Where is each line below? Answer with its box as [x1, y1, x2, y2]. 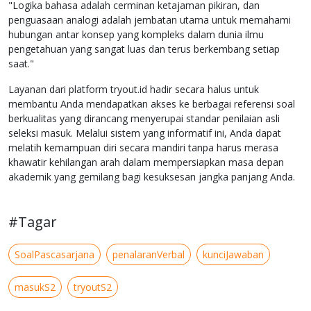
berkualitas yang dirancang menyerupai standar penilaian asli [8, 112, 280, 126]
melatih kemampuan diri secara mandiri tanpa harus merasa [8, 141, 278, 155]
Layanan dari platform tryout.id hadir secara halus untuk [8, 83, 259, 96]
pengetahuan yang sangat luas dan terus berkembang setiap [8, 42, 280, 56]
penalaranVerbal [112, 248, 185, 262]
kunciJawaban [203, 248, 264, 262]
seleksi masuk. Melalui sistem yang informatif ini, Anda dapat [8, 126, 281, 140]
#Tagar [8, 212, 57, 232]
